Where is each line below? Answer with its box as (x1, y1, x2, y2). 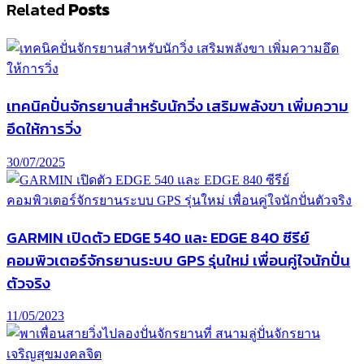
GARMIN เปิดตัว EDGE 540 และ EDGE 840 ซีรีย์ (6, 225, 310, 249)
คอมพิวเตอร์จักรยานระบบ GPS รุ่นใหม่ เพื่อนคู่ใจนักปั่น (6, 248, 350, 271)
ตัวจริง (6, 271, 50, 294)
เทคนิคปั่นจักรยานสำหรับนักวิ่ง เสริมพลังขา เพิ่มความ (6, 94, 349, 118)
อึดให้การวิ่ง (6, 117, 81, 141)
